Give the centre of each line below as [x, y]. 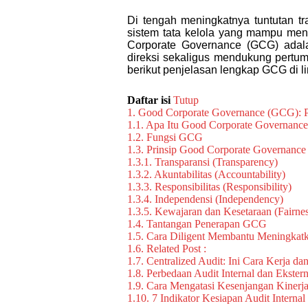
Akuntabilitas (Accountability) [220, 174]
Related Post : [176, 249]
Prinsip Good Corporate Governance [226, 150]
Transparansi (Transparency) [216, 162]
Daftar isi [149, 100]
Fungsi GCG [175, 137]
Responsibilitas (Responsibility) [223, 187]
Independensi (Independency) [219, 199]
